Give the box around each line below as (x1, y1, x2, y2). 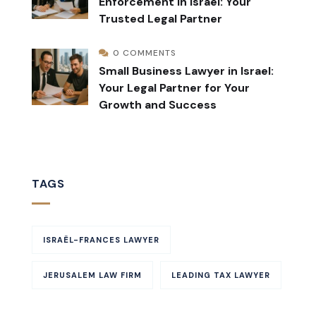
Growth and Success (99, 97, 217, 113)
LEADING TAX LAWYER (171, 270, 270, 281)
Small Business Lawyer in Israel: (99, 63, 274, 79)
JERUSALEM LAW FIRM (43, 270, 142, 281)
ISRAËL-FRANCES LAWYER (43, 235, 159, 245)
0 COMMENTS (113, 47, 176, 59)
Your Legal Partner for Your (99, 80, 250, 96)
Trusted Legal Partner (99, 11, 222, 27)
